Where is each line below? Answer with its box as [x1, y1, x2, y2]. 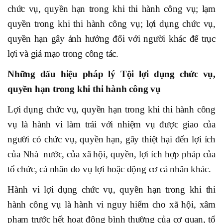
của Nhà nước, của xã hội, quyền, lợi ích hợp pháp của [7, 149, 216, 160]
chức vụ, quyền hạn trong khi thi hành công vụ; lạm [7, 3, 216, 14]
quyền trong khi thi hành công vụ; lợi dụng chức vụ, [7, 18, 216, 29]
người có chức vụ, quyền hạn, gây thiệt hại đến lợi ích [7, 134, 216, 145]
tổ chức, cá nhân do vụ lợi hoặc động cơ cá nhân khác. [7, 164, 211, 175]
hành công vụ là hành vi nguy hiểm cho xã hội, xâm [7, 199, 216, 210]
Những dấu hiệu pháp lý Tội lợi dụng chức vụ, [7, 69, 216, 80]
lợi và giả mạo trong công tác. [7, 48, 119, 59]
